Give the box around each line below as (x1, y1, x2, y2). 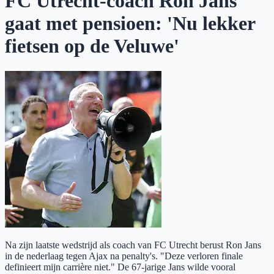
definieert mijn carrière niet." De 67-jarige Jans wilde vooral (5, 261, 235, 272)
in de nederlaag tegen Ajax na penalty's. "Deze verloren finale (5, 250, 243, 261)
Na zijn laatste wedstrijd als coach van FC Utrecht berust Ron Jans (5, 239, 261, 250)
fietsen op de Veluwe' (5, 35, 179, 57)
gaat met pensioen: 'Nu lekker (5, 12, 255, 35)
